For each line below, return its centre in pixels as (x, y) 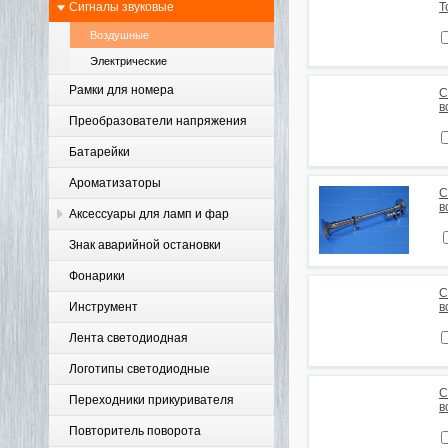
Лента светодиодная (128, 338)
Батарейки (99, 152)
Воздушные (119, 35)
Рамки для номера (121, 90)
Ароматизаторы (115, 183)
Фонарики (97, 276)
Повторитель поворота (135, 431)
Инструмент (103, 307)
